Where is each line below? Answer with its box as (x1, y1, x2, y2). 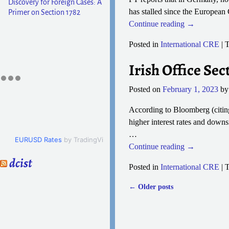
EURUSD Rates (14, 135, 62, 144)
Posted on (128, 85, 163, 94)
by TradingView (61, 135, 113, 144)
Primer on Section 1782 (8, 8, 80, 16)
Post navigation (128, 190, 202, 203)
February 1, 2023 (162, 85, 218, 94)
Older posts (135, 182, 173, 191)
